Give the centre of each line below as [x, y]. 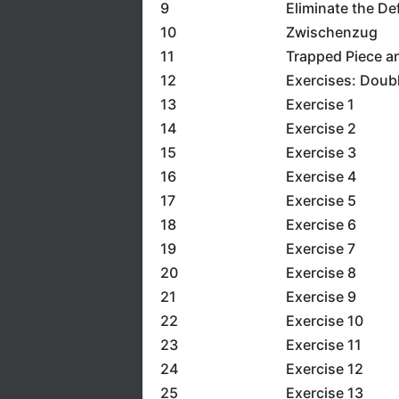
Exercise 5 [321, 200]
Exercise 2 [321, 128]
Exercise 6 [321, 224]
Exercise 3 [321, 152]
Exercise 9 [321, 297]
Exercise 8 [321, 273]
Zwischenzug [331, 32]
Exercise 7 [320, 248]
